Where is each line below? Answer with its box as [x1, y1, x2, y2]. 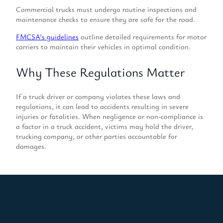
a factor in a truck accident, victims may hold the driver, [16, 121, 193, 131]
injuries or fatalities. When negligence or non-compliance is [16, 111, 203, 121]
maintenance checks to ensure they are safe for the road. [16, 14, 195, 24]
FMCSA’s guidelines [16, 31, 79, 41]
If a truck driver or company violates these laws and [16, 92, 180, 102]
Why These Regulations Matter [16, 63, 185, 81]
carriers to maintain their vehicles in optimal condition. [16, 41, 191, 51]
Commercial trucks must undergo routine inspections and [16, 4, 197, 14]
